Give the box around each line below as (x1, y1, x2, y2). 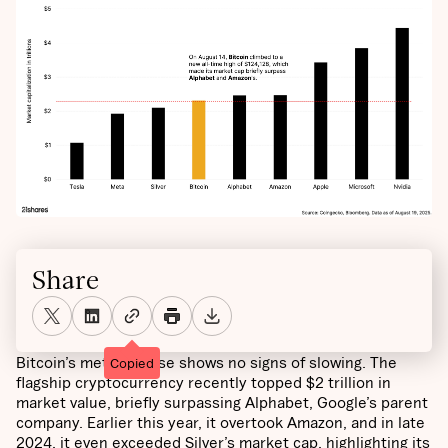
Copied (110, 354, 154, 371)
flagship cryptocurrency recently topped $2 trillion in (16, 372, 391, 391)
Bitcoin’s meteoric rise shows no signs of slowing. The (16, 352, 397, 371)
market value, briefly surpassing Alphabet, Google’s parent (16, 392, 428, 411)
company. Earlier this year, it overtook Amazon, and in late (16, 412, 425, 431)
